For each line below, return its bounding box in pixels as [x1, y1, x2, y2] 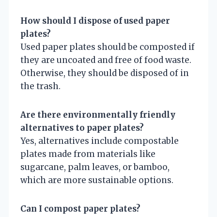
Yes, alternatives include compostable [20, 136, 179, 147]
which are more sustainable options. [20, 175, 173, 186]
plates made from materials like [20, 149, 155, 160]
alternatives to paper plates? [20, 123, 144, 134]
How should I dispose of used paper [20, 15, 170, 27]
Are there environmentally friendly [20, 109, 175, 121]
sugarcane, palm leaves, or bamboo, [20, 162, 170, 173]
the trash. [20, 81, 61, 92]
